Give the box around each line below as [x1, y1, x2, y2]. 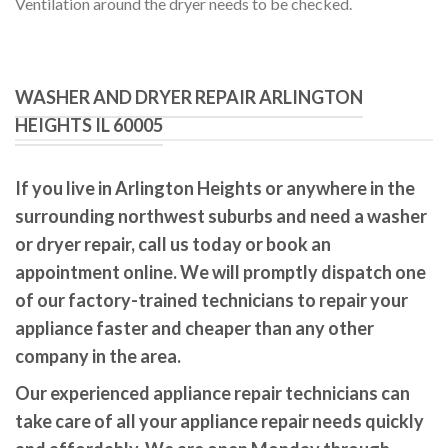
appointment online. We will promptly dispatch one [15, 261, 426, 284]
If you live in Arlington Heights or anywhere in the [15, 177, 415, 200]
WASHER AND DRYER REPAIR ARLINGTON [15, 86, 363, 109]
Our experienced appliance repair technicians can [15, 382, 410, 405]
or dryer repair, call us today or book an [15, 233, 331, 256]
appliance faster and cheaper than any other [15, 317, 374, 340]
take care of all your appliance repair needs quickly [15, 410, 424, 433]
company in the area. [15, 345, 181, 368]
